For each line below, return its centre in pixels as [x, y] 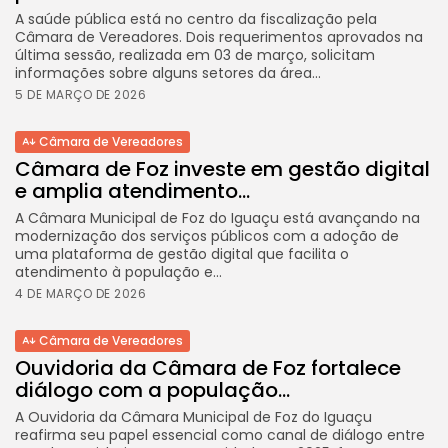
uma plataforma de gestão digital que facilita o [182, 253]
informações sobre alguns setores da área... [168, 72]
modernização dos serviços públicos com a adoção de [207, 235]
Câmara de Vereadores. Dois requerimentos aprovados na [219, 36]
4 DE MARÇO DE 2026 [80, 293]
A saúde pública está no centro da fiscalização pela [196, 18]
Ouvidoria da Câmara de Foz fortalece [208, 367]
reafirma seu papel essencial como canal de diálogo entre [220, 434]
